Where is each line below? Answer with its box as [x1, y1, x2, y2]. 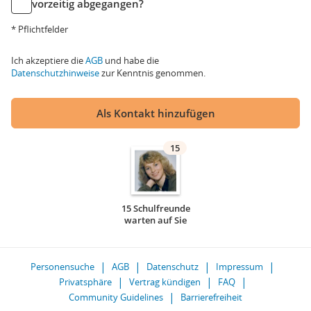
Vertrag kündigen [128, 276, 201, 288]
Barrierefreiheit [180, 291, 242, 303]
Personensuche [31, 260, 94, 273]
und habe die [103, 54, 159, 67]
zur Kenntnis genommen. [99, 67, 205, 79]
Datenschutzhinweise [11, 67, 99, 79]
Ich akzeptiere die [11, 54, 85, 67]
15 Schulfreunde [121, 202, 190, 215]
